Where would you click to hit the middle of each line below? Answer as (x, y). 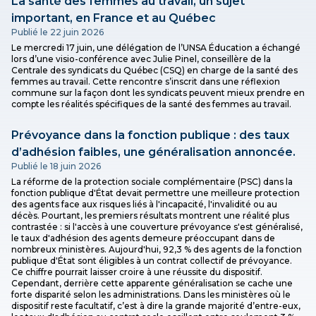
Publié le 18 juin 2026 (56, 166)
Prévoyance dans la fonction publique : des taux (150, 135)
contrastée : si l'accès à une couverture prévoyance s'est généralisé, (157, 227)
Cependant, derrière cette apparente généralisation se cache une (152, 283)
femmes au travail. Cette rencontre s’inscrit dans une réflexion (146, 81)
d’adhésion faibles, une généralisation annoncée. (153, 152)
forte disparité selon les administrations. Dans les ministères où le (151, 294)
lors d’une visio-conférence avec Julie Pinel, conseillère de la (141, 59)
